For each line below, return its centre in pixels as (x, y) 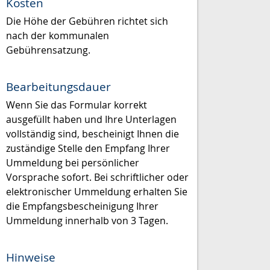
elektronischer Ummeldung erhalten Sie (97, 191)
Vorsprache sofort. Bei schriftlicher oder (97, 177)
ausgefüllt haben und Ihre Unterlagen (91, 119)
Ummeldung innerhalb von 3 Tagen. (87, 220)
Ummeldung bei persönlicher (73, 162)
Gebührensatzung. (48, 50)
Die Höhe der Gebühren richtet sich (87, 21)
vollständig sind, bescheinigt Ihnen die (93, 133)
